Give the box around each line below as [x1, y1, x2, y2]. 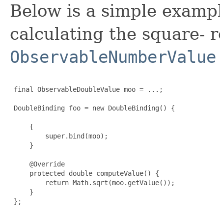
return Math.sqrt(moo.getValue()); [10, 179, 175, 187]
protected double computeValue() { [10, 169, 159, 178]
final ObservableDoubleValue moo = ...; [10, 85, 163, 94]
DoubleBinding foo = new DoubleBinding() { [10, 104, 175, 112]
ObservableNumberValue [10, 47, 216, 67]
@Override [10, 160, 65, 168]
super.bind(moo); [10, 132, 108, 140]
